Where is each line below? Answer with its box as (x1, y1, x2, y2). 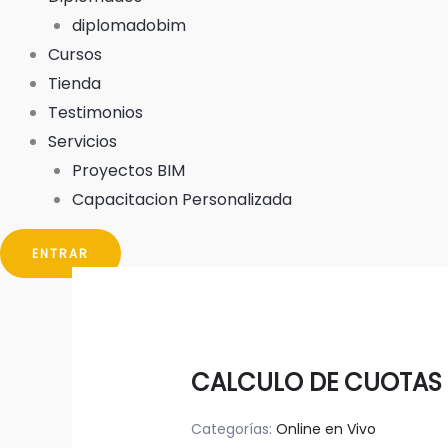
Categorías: (190, 419, 276, 440)
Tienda (48, 72, 101, 95)
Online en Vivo (275, 419, 376, 440)
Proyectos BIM (72, 159, 185, 182)
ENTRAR (32, 245, 89, 262)
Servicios (48, 130, 117, 153)
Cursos (48, 43, 102, 66)
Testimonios (48, 101, 143, 124)
